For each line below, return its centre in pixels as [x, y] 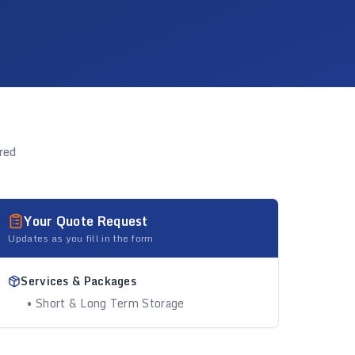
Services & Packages [79, 281]
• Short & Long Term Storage [106, 303]
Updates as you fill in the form [81, 238]
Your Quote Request [86, 221]
